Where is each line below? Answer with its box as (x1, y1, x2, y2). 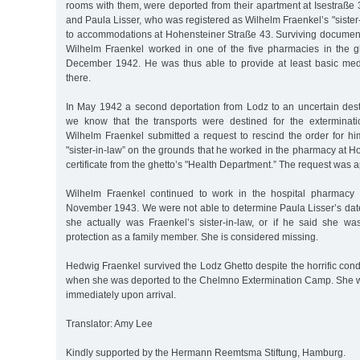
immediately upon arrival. (66, 288, 176, 301)
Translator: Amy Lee (66, 317, 153, 329)
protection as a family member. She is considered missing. (66, 231, 318, 243)
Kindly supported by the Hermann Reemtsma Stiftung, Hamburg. (66, 346, 346, 358)
